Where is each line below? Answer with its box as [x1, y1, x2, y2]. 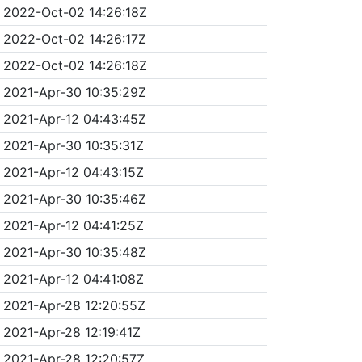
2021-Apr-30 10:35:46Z [2, 190, 146, 207]
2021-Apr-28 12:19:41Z [2, 323, 141, 340]
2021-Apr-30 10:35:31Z [2, 137, 144, 154]
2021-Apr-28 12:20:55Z [2, 297, 145, 314]
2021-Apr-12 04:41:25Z [2, 217, 144, 234]
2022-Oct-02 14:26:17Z [2, 30, 146, 47]
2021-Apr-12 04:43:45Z [2, 110, 146, 127]
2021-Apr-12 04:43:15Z [2, 163, 144, 180]
